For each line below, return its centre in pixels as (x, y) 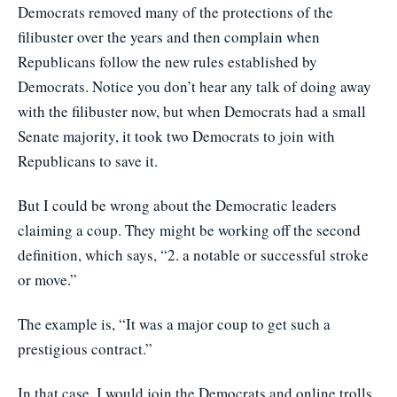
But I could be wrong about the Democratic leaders (177, 205)
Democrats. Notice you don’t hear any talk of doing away (195, 86)
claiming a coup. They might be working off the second (189, 230)
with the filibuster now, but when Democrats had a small (192, 111)
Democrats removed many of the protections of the (175, 12)
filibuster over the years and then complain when (169, 37)
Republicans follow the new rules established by (167, 62)
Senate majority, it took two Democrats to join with (178, 136)
